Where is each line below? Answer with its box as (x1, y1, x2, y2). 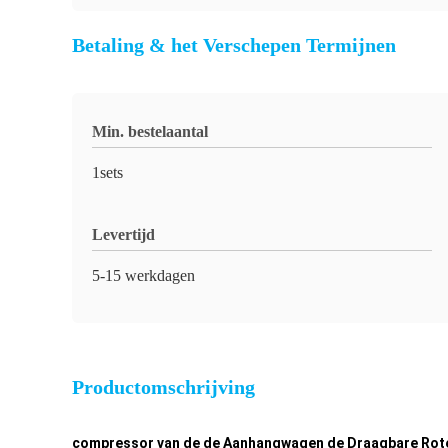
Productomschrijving (72, 376, 255, 398)
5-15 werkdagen (92, 267, 195, 284)
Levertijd (92, 226, 155, 243)
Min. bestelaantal (92, 123, 208, 140)
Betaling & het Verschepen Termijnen (72, 34, 396, 56)
